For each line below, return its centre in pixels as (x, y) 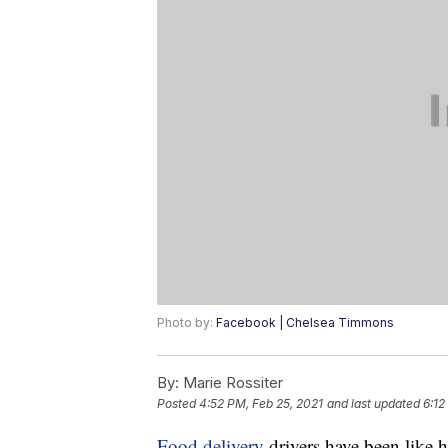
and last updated (373, 404)
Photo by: (186, 323)
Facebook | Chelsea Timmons (305, 323)
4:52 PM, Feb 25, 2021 (261, 404)
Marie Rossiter (231, 383)
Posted (178, 404)
